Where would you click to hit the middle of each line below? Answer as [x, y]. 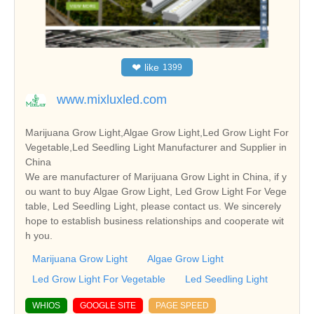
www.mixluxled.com [112, 100]
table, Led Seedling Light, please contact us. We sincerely [153, 206]
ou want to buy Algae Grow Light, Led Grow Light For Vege [156, 192]
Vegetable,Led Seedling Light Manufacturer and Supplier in [156, 148]
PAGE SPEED [182, 306]
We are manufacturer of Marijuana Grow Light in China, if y [156, 177]
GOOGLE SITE [108, 306]
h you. [39, 236]
